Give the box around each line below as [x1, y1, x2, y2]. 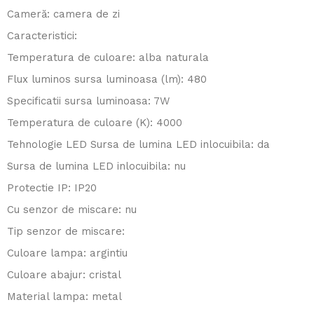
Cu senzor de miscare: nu [7, 203, 137, 216]
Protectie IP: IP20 [7, 182, 97, 194]
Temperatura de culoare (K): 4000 [7, 116, 182, 129]
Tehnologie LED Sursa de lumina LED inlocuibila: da [7, 138, 270, 151]
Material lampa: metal [7, 290, 122, 303]
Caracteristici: [7, 29, 77, 42]
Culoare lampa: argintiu [7, 247, 128, 259]
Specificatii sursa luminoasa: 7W [7, 95, 170, 107]
